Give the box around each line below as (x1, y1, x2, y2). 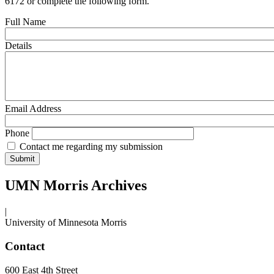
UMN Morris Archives (5, 177, 147, 194)
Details (5, 40, 32, 51)
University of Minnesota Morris (5, 217, 127, 228)
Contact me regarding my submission (20, 141, 163, 152)
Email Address (5, 103, 61, 114)
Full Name (5, 17, 46, 28)
